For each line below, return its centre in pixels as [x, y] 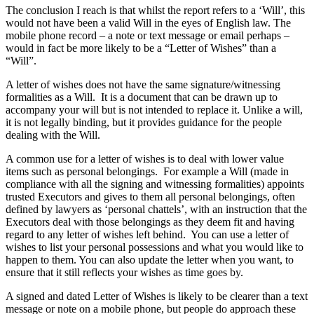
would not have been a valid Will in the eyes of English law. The [148, 23]
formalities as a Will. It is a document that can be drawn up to [142, 97]
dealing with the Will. [56, 135]
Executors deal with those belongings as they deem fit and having [150, 222]
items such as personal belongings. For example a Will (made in [147, 172]
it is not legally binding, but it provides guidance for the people [144, 123]
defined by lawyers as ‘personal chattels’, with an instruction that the [156, 210]
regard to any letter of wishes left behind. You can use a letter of [147, 235]
